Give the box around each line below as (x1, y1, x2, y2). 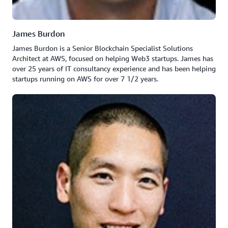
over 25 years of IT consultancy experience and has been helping (12, 64, 216, 73)
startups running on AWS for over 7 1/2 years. (12, 74, 158, 83)
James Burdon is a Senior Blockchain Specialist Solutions (12, 44, 193, 52)
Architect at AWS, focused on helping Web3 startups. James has (12, 54, 213, 63)
